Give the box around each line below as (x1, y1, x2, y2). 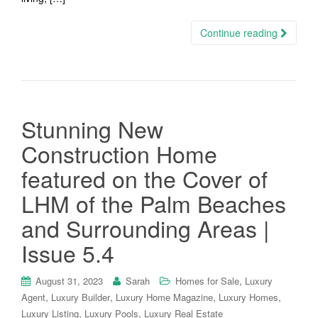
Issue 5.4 (21, 236, 114, 269)
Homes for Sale (175, 274, 239, 287)
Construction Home (21, 137, 217, 170)
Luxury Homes (219, 290, 278, 304)
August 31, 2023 (35, 274, 103, 287)
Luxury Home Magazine (116, 290, 213, 304)
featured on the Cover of (21, 162, 268, 194)
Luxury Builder (51, 290, 110, 304)
